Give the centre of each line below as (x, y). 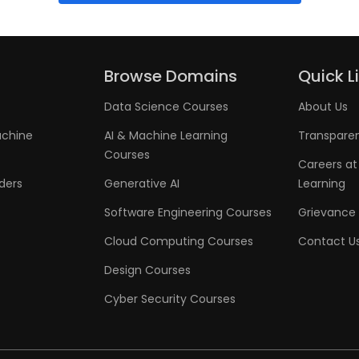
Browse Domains (171, 76)
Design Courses (148, 270)
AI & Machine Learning (166, 135)
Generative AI (142, 184)
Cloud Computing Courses (179, 241)
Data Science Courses (167, 107)
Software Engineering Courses (188, 212)
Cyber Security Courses (170, 299)
